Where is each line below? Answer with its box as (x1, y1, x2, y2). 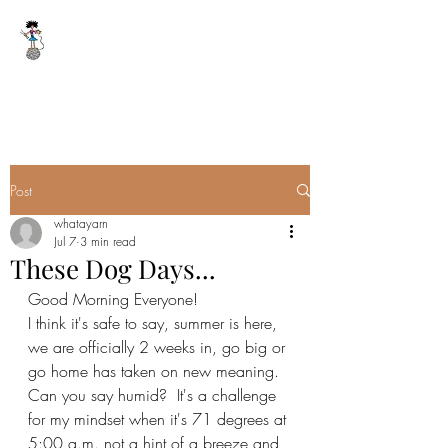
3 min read (80, 233, 136, 250)
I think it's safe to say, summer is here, (28, 312, 282, 334)
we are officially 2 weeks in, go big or (28, 336, 290, 358)
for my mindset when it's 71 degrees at (28, 408, 291, 430)
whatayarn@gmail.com (20, 79, 139, 94)
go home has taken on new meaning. (28, 360, 289, 382)
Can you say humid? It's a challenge (28, 384, 281, 406)
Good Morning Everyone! (28, 288, 198, 310)
